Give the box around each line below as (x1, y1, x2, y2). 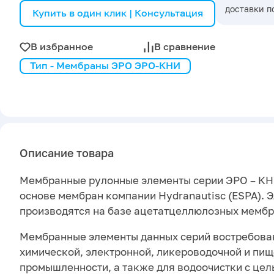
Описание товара (20, 146, 114, 160)
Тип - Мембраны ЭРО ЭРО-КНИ (30, 59, 180, 72)
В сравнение (154, 40, 215, 53)
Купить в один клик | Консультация (32, 7, 203, 20)
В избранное (31, 40, 93, 53)
